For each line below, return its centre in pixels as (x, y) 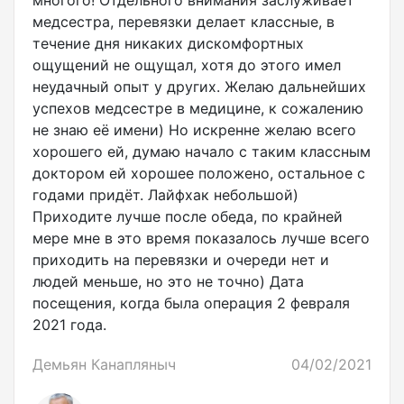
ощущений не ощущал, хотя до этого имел (187, 65)
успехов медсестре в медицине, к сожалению (198, 109)
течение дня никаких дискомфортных (168, 44)
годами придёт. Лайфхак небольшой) (165, 195)
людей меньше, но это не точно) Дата (168, 282)
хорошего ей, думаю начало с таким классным (202, 152)
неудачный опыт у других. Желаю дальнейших (199, 87)
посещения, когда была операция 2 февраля (191, 303)
